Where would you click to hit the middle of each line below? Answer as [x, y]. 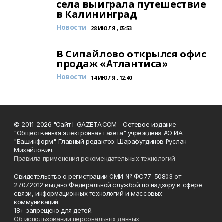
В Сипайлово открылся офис [131, 54]
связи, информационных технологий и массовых [88, 193]
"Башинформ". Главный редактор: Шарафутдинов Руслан [100, 141]
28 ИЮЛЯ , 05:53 [111, 28]
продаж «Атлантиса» [112, 64]
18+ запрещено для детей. [53, 210]
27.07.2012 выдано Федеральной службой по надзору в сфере [108, 185]
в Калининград [97, 14]
